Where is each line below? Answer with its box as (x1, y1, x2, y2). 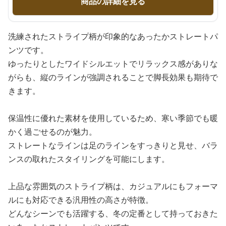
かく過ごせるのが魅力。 (8, 126, 97, 137)
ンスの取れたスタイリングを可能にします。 (8, 153, 169, 164)
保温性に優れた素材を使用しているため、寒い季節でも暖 (8, 112, 218, 124)
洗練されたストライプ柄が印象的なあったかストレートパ (8, 31, 218, 42)
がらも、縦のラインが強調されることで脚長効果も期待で (8, 72, 218, 83)
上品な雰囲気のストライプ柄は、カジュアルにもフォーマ (8, 181, 218, 192)
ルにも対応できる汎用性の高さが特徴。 (8, 194, 153, 205)
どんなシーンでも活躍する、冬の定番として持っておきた (8, 208, 218, 219)
